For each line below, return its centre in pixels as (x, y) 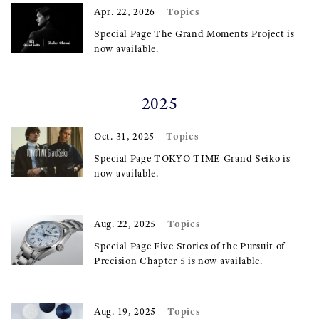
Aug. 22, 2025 (125, 224)
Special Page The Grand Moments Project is (194, 34)
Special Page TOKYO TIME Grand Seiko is (192, 158)
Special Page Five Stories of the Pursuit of (190, 246)
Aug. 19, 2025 (125, 312)
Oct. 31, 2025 (125, 136)
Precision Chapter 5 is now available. (178, 261)
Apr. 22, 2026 (125, 12)
